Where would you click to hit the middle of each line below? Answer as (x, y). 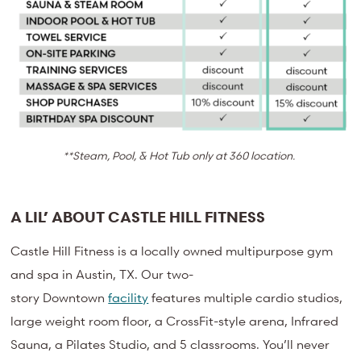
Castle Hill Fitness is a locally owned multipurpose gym (172, 250)
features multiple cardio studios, (247, 297)
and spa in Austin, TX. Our (87, 274)
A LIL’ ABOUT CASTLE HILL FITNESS (138, 217)
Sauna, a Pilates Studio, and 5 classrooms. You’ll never (170, 344)
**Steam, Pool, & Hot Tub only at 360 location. (178, 156)
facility (129, 297)
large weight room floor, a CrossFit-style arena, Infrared (175, 320)
